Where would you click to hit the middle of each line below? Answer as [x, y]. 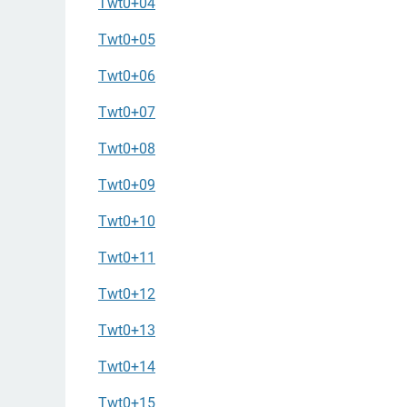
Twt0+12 [127, 293]
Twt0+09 [127, 184]
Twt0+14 [127, 366]
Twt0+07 [127, 112]
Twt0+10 [127, 221]
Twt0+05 [127, 39]
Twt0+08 [127, 148]
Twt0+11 [127, 257]
